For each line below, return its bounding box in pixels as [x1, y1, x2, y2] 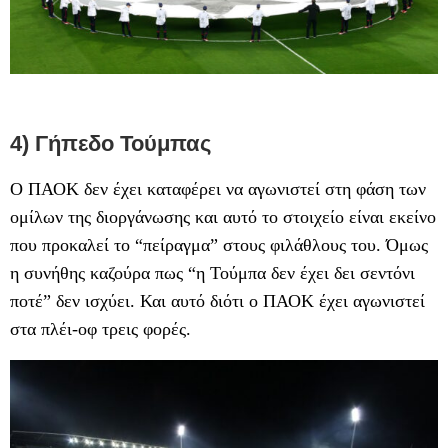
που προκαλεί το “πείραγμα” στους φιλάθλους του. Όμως [10, 235, 428, 256]
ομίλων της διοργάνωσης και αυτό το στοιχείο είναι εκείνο [10, 207, 436, 228]
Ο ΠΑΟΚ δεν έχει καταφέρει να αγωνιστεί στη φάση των [10, 179, 426, 200]
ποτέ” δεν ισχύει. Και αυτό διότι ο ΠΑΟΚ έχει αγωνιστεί [10, 291, 425, 312]
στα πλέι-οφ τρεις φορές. [10, 319, 191, 340]
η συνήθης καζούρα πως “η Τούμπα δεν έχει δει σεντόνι [10, 263, 415, 284]
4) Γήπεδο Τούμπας [10, 131, 211, 157]
